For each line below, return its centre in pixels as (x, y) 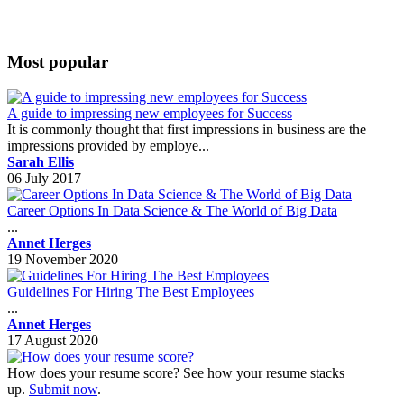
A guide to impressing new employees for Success (150, 114)
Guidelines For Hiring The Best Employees (131, 292)
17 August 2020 (53, 341)
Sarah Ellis (41, 162)
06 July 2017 (44, 179)
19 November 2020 (63, 260)
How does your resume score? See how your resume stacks (176, 373)
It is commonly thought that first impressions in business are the (187, 130)
